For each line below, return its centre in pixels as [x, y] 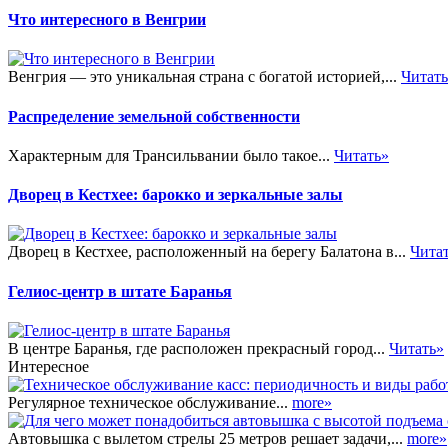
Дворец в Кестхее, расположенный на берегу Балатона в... [209, 252]
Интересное [48, 366]
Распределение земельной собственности [154, 116]
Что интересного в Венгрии [107, 20]
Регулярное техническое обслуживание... [150, 402]
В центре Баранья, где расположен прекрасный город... [198, 348]
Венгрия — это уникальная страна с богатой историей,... [204, 77]
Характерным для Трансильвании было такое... [171, 155]
